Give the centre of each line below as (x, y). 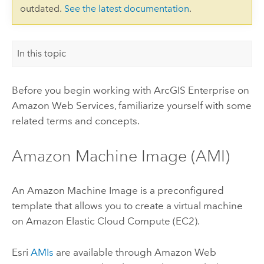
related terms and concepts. (75, 121)
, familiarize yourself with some (183, 106)
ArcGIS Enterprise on (201, 90)
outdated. (42, 9)
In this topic (42, 54)
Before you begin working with (82, 90)
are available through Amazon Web (135, 252)
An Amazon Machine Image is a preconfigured (118, 191)
